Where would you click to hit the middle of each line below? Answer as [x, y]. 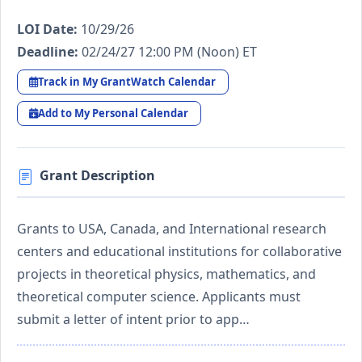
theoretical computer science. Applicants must [159, 296]
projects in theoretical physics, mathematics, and [166, 274]
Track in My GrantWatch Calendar [127, 81]
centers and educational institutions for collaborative [179, 251]
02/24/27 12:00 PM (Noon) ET [168, 51]
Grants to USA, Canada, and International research [172, 228]
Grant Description [97, 175]
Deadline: [48, 51]
